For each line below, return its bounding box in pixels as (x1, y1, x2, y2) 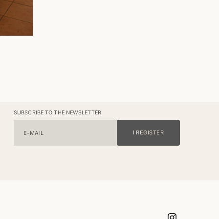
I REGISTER (132, 129, 164, 136)
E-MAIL (23, 129, 44, 136)
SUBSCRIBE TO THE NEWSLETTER (14, 109, 101, 116)
